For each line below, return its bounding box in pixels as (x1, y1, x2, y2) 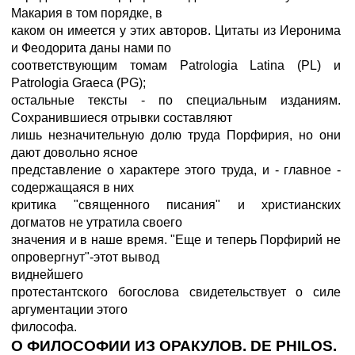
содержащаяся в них (11, 181, 134, 194)
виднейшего (11, 268, 83, 281)
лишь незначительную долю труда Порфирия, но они (11, 128, 341, 142)
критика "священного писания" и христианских (11, 198, 341, 212)
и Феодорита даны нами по (11, 41, 171, 55)
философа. (11, 320, 77, 334)
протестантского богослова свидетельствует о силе (11, 285, 341, 299)
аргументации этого (11, 303, 128, 316)
